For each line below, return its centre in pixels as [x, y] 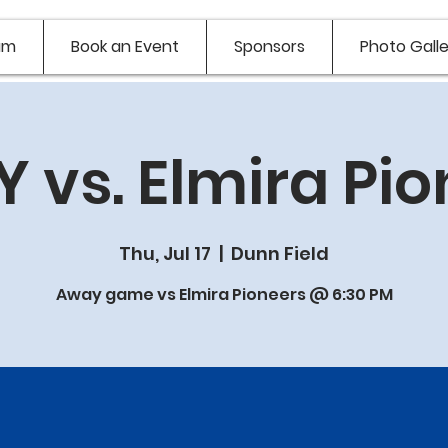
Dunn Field [280, 253]
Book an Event [125, 46]
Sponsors [269, 46]
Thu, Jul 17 [165, 253]
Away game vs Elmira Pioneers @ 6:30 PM [224, 294]
